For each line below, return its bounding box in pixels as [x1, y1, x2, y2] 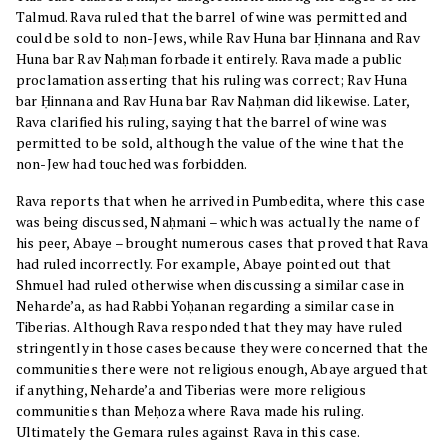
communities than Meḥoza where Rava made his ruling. [16, 401, 364, 421]
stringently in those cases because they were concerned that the [16, 338, 429, 358]
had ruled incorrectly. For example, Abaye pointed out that [16, 254, 392, 274]
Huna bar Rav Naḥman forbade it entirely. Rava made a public [16, 49, 403, 69]
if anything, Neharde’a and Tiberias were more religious [16, 380, 366, 400]
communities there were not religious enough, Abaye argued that [16, 359, 428, 379]
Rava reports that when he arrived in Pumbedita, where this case [16, 191, 426, 211]
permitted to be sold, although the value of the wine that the [16, 133, 404, 153]
